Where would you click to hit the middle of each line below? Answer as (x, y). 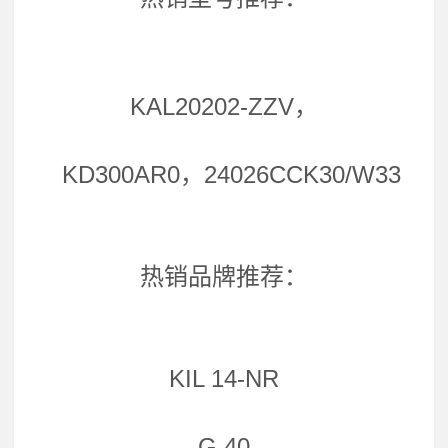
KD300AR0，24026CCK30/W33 (224, 175)
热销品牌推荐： (224, 277)
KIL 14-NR (224, 379)
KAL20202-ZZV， (224, 107)
